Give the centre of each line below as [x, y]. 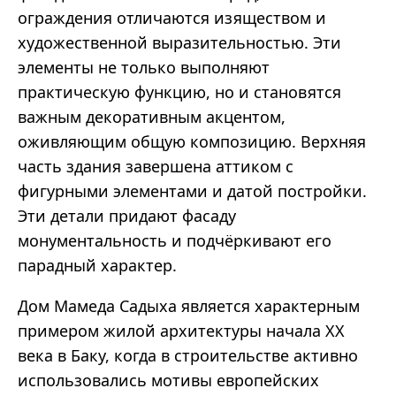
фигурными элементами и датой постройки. [192, 191]
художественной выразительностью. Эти [179, 43]
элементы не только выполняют [144, 68]
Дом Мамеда [69, 306]
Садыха [148, 306]
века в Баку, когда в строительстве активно [188, 356]
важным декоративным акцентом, [152, 117]
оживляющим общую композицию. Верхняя [192, 142]
